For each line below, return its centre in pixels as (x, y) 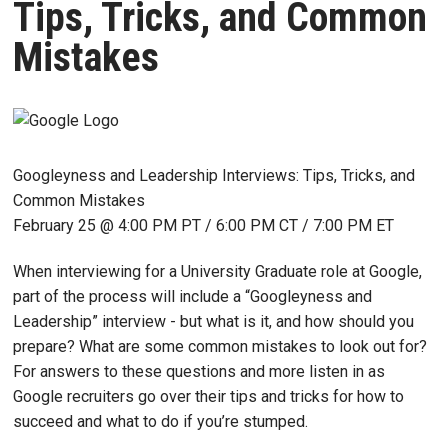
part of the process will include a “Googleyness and (192, 296)
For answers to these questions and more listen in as (199, 371)
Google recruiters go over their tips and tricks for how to (208, 396)
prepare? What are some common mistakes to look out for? (220, 346)
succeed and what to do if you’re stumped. (160, 421)
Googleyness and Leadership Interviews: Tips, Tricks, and (214, 175)
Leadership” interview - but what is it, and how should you (213, 321)
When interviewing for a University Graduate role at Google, (217, 271)
